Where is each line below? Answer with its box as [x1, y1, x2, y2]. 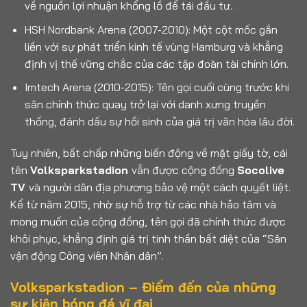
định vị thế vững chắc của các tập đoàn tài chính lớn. [24, 56, 288, 71]
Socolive [237, 163, 284, 177]
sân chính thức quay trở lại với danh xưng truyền [24, 97, 266, 112]
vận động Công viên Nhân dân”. [10, 249, 164, 263]
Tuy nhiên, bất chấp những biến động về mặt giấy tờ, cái [10, 146, 288, 160]
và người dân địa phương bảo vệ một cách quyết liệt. [29, 180, 291, 195]
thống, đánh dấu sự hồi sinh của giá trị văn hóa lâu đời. [24, 114, 295, 129]
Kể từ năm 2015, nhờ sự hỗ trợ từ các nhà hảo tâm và [10, 197, 276, 212]
